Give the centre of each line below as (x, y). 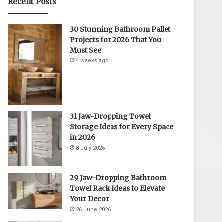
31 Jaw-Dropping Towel (111, 116)
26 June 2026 (93, 209)
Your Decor (90, 198)
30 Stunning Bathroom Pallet (120, 29)
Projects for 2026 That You (116, 39)
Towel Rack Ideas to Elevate (117, 188)
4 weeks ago (92, 60)
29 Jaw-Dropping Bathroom (118, 178)
